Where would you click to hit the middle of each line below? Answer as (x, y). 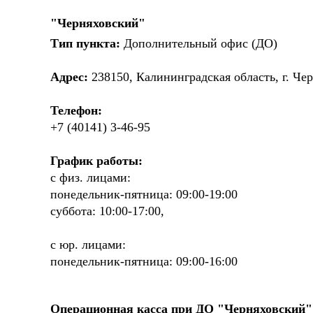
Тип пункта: (85, 44)
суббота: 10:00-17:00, (107, 211)
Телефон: (76, 111)
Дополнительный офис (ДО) (199, 44)
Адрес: (69, 77)
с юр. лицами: (88, 245)
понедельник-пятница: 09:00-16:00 (144, 262)
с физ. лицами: (90, 178)
